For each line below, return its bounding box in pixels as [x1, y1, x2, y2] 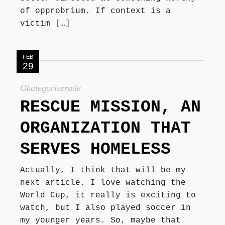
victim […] [20, 19, 70, 29]
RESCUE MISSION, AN [20, 97, 201, 117]
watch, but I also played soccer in [20, 203, 191, 212]
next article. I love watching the [20, 178, 186, 187]
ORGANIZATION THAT [20, 119, 191, 138]
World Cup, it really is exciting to [20, 190, 196, 200]
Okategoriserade [20, 83, 81, 93]
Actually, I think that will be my [20, 165, 186, 175]
